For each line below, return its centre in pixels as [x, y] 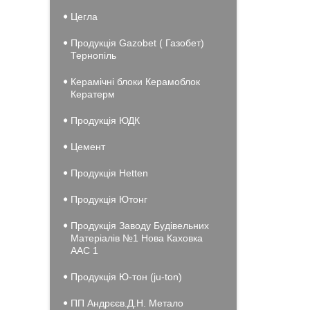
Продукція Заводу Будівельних [140, 226]
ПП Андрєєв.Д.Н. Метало [127, 303]
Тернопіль [93, 55]
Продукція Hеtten [109, 173]
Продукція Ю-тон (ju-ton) [126, 277]
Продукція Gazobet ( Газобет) [137, 43]
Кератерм [93, 94]
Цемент [88, 147]
